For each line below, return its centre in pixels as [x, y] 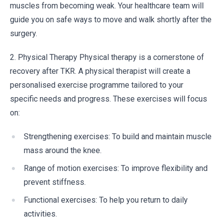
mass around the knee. [63, 150]
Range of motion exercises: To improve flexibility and [116, 168]
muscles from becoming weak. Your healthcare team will [107, 6]
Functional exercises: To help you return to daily [106, 200]
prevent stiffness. [55, 182]
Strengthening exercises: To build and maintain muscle [118, 137]
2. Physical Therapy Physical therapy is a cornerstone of [107, 57]
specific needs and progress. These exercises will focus [109, 99]
